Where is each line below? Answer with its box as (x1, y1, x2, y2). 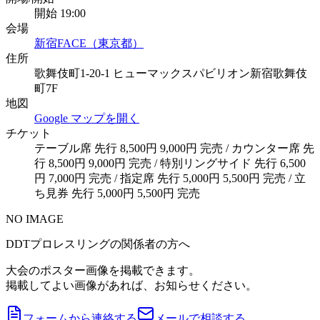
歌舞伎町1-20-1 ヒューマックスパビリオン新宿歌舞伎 (34, 66, 307, 79)
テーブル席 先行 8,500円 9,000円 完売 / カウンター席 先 (34, 141, 314, 154)
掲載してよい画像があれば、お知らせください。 (6, 279, 257, 291)
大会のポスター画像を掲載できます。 (6, 264, 200, 276)
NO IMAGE (6, 212, 64, 225)
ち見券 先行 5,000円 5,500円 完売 (34, 186, 200, 199)
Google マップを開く (34, 111, 139, 124)
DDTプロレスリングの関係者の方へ (6, 237, 190, 250)
